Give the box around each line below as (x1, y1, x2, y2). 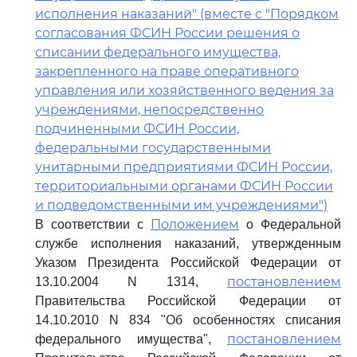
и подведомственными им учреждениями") (35, 198, 328, 213)
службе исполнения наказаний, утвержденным (35, 237, 341, 250)
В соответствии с (35, 218, 151, 231)
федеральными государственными (35, 140, 271, 155)
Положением (151, 217, 239, 232)
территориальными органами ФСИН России (35, 178, 333, 194)
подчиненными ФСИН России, (35, 121, 239, 136)
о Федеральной (239, 218, 341, 231)
